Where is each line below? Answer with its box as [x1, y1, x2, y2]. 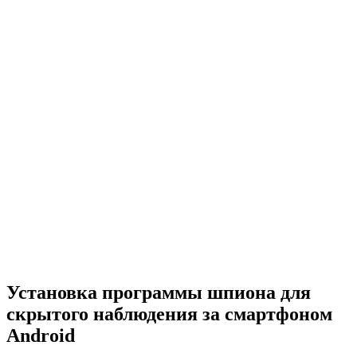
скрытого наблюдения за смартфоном [6, 304, 332, 325]
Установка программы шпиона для [6, 282, 311, 304]
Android [6, 325, 75, 347]
